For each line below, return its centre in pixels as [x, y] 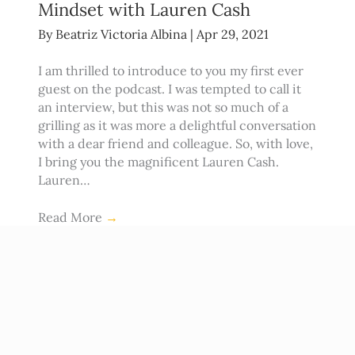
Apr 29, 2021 [232, 34]
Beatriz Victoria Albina [122, 34]
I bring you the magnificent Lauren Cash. [158, 162]
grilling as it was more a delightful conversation [177, 126]
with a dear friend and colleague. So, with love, [175, 144]
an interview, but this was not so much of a [163, 107]
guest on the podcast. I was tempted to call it [169, 89]
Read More [71, 218]
